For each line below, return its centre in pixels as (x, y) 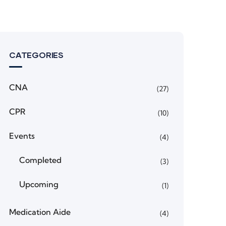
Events (22, 136)
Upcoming (39, 184)
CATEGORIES (36, 55)
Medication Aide (40, 212)
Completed (40, 160)
